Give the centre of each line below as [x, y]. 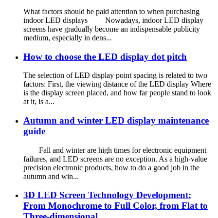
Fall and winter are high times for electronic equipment [115, 150]
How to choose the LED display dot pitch [105, 56]
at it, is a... [39, 102]
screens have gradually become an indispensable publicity [112, 29]
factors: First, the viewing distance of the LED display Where [117, 84]
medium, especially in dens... [68, 37]
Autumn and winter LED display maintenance [116, 120]
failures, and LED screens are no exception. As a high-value [115, 159]
